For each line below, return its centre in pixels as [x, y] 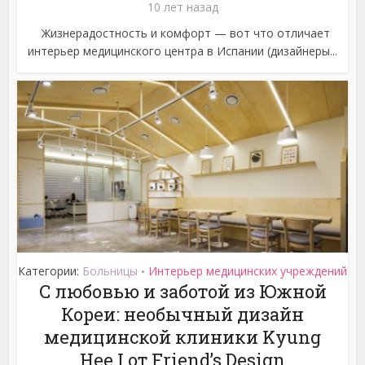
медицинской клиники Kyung [182, 337]
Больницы [110, 271]
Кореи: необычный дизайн [182, 314]
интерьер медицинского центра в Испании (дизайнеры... [182, 51]
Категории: [50, 271]
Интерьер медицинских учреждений [248, 271]
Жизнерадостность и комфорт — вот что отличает [182, 33]
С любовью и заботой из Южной [182, 292]
